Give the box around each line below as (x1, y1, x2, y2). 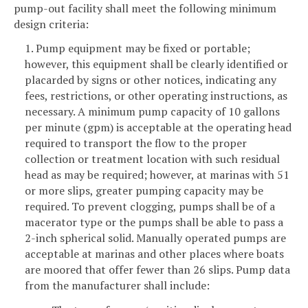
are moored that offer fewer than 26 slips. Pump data (25, 262, 290, 278)
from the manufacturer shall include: (25, 278, 210, 294)
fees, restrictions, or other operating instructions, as (25, 88, 287, 104)
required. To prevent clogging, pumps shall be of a (25, 199, 275, 214)
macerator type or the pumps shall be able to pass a (25, 214, 283, 230)
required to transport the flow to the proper (25, 135, 247, 151)
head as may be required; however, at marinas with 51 (25, 167, 289, 183)
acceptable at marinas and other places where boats (25, 246, 284, 262)
